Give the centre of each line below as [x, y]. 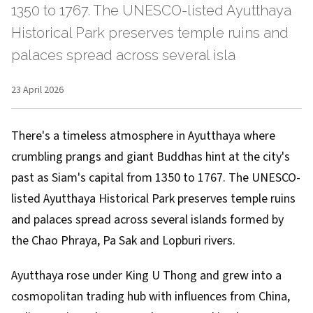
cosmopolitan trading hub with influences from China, [151, 297]
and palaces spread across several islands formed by [147, 220]
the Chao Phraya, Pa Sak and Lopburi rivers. [123, 241]
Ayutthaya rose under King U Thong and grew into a [146, 276]
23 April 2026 [37, 90]
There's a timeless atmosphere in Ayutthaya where [143, 136]
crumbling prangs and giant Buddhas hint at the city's [151, 157]
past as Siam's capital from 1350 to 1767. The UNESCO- [156, 178]
